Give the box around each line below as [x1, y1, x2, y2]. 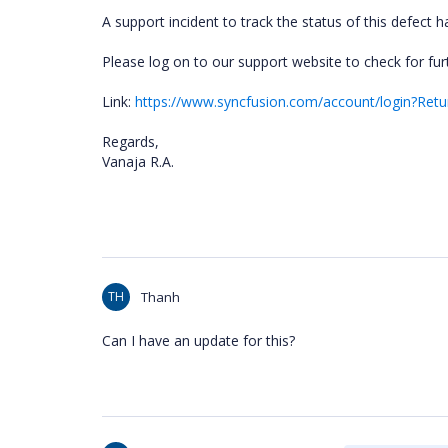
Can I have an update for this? [102, 331, 295, 350]
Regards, [102, 132, 159, 151]
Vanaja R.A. [102, 152, 174, 171]
